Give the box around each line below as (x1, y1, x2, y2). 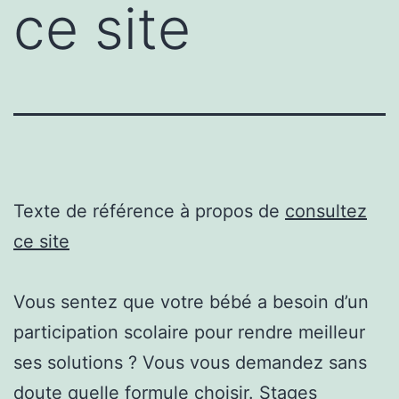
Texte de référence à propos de (13, 199, 285, 222)
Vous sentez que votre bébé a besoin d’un (13, 290, 369, 313)
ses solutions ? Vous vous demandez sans (13, 351, 367, 373)
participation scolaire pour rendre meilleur (13, 321, 365, 343)
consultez (285, 199, 367, 222)
